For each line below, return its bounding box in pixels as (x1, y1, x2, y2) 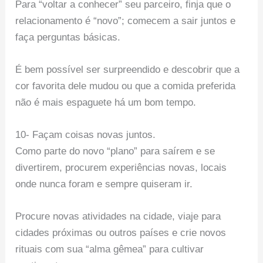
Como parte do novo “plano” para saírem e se (15, 145, 215, 157)
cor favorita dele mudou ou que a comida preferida (15, 80, 236, 92)
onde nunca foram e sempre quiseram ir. (15, 178, 193, 190)
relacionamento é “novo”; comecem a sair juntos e (15, 15, 236, 26)
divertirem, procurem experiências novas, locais (15, 161, 227, 173)
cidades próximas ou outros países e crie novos (15, 227, 227, 239)
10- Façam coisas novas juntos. (15, 129, 156, 140)
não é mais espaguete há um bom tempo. (15, 96, 197, 108)
